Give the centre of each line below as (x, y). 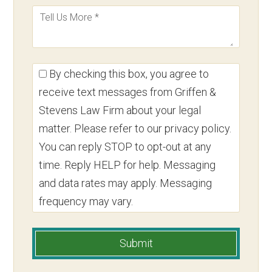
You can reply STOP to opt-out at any (125, 146)
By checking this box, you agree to (128, 73)
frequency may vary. (86, 201)
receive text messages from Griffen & (128, 92)
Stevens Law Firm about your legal (120, 110)
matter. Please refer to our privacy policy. (135, 128)
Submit (136, 243)
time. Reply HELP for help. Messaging (127, 165)
